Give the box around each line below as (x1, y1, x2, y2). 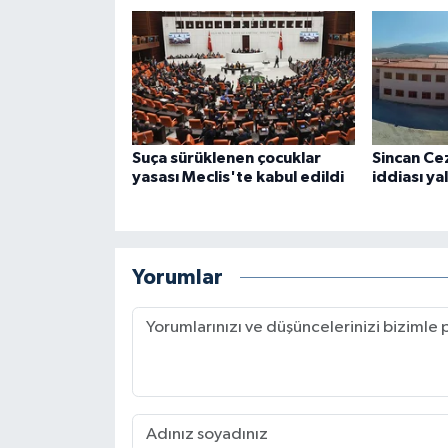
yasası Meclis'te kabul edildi (131, 168, 344, 185)
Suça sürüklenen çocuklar (131, 149, 321, 166)
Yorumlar (131, 267, 223, 289)
